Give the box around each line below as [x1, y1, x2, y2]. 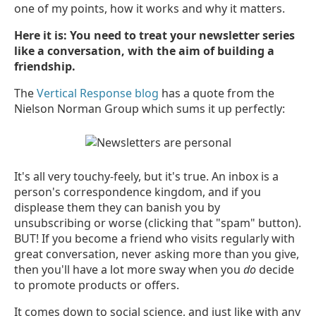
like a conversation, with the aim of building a [14, 42, 274, 59]
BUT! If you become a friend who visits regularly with [14, 230, 295, 246]
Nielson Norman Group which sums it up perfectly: [14, 100, 288, 116]
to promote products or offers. [14, 276, 182, 293]
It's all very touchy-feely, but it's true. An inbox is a [14, 168, 279, 184]
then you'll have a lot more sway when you [14, 261, 243, 277]
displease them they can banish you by [14, 199, 220, 215]
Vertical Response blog [37, 85, 159, 101]
